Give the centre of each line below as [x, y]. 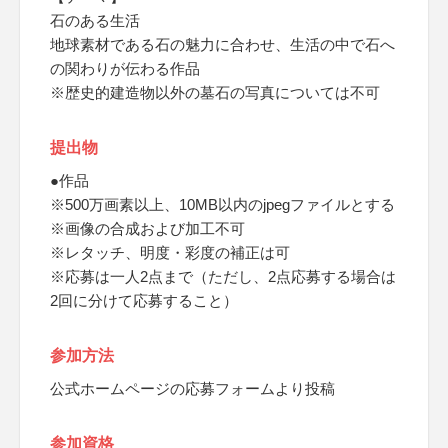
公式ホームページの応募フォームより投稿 [192, 388]
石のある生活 [95, 20]
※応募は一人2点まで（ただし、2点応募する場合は [223, 276]
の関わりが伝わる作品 [125, 68]
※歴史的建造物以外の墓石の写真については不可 [215, 92]
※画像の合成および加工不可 [147, 228]
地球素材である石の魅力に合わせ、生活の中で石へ [222, 44]
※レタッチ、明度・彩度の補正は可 [170, 252]
